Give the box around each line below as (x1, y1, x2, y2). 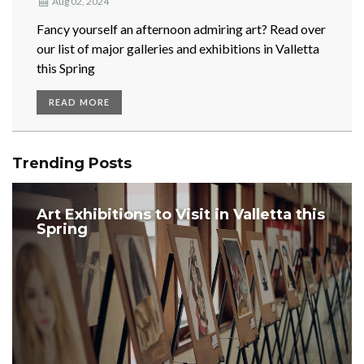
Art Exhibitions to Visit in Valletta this (37, 206, 325, 224)
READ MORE (49, 97, 110, 108)
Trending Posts (12, 154, 132, 173)
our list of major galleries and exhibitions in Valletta (37, 41, 319, 57)
